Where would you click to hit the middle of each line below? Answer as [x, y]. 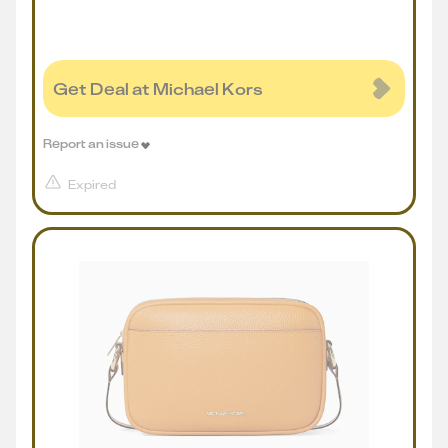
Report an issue [91, 143]
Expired [92, 184]
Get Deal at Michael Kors [158, 88]
